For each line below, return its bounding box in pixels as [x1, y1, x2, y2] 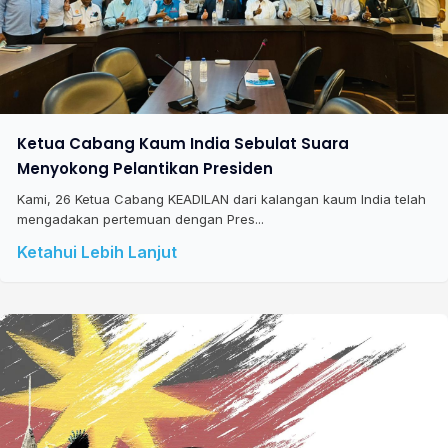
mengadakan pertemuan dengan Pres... [16, 210, 264, 227]
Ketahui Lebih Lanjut [16, 241, 177, 262]
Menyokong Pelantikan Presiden [16, 157, 273, 179]
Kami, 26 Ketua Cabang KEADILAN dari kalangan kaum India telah [16, 190, 426, 207]
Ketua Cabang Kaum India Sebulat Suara [16, 132, 349, 154]
